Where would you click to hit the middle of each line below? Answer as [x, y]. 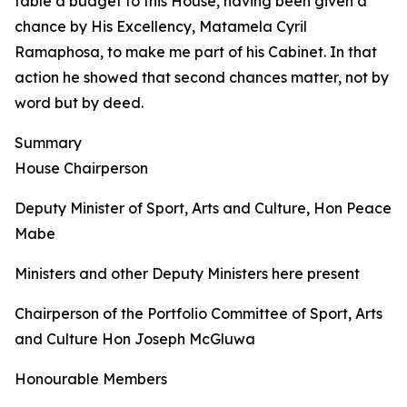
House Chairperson [81, 168]
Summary [48, 143]
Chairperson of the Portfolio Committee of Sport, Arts [199, 313]
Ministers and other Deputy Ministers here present [187, 273]
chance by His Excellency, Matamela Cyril [161, 26]
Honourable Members [91, 379]
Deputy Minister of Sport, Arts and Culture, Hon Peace [203, 208]
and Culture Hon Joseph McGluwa [135, 339]
